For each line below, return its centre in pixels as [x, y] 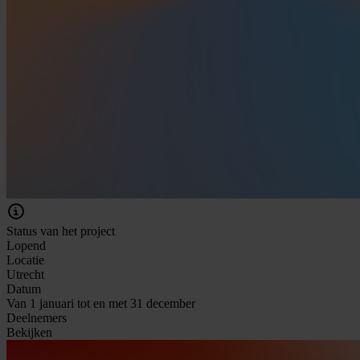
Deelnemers [37, 317]
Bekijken [29, 332]
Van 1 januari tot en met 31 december [101, 303]
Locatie [25, 260]
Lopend [26, 245]
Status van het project [61, 231]
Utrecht [25, 274]
